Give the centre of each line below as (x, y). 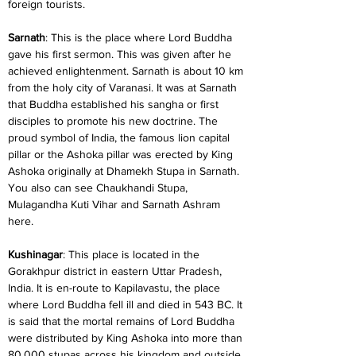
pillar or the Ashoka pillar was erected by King (122, 154)
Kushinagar (35, 254)
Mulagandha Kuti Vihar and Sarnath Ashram (116, 204)
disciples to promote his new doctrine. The (114, 121)
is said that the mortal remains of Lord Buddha (123, 321)
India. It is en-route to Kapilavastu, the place (116, 288)
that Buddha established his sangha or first (115, 104)
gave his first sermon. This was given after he (121, 54)
